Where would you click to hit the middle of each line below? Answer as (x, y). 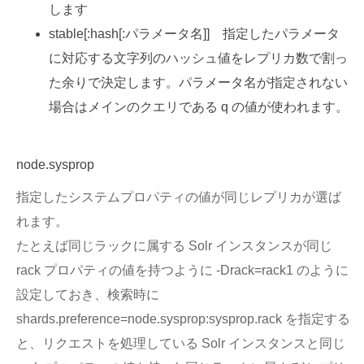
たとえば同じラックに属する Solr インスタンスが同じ (174, 245)
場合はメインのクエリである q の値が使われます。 (199, 106)
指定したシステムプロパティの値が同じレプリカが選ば (179, 197)
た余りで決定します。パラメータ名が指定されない (198, 82)
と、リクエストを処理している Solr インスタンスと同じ (181, 343)
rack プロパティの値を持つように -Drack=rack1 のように (182, 270)
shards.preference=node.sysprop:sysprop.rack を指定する (183, 318)
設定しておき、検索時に (88, 294)
